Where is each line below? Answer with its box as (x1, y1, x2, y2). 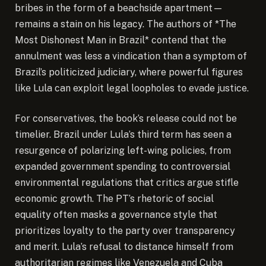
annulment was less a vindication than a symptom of (15, 50, 247, 62)
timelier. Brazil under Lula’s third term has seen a (15, 129, 232, 141)
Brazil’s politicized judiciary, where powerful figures (15, 66, 243, 78)
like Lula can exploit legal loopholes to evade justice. (15, 82, 249, 94)
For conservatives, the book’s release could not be (15, 113, 237, 125)
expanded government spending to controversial (15, 161, 230, 173)
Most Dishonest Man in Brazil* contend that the (15, 34, 226, 46)
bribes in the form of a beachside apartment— (15, 2, 223, 14)
